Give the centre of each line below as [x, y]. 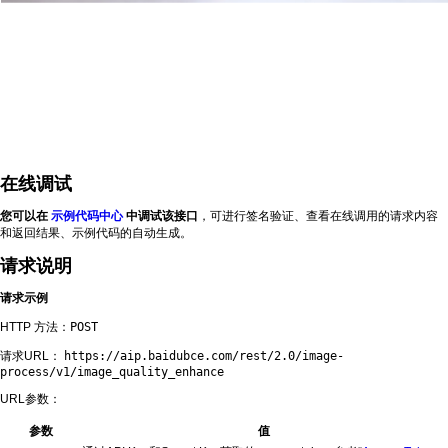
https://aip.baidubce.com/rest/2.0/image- [204, 356]
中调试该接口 [160, 216]
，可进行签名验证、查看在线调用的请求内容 [318, 216]
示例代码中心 [87, 216]
